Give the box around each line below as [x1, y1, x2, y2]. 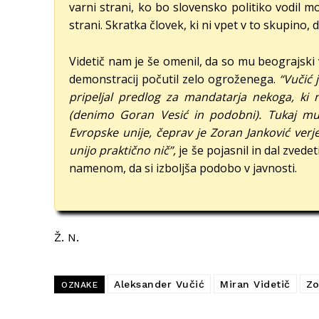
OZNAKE [61, 279, 98, 290]
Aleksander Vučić [114, 278, 204, 290]
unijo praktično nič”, [69, 142, 177, 158]
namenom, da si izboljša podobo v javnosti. [69, 159, 297, 176]
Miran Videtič [220, 278, 291, 290]
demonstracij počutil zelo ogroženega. [69, 70, 280, 87]
